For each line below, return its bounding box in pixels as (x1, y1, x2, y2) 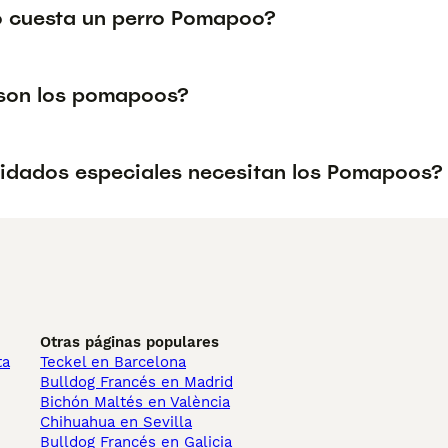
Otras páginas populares (40, 333, 219, 351)
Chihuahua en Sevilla (40, 413, 192, 431)
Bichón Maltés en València (40, 393, 230, 411)
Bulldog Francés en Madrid (40, 373, 233, 391)
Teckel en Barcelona (40, 353, 186, 371)
